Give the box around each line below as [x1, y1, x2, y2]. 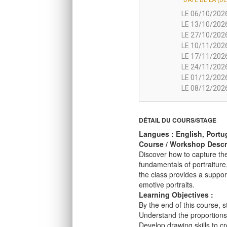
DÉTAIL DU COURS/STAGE [139, 116, 217, 125]
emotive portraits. [139, 179, 195, 190]
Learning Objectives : [139, 190, 214, 200]
